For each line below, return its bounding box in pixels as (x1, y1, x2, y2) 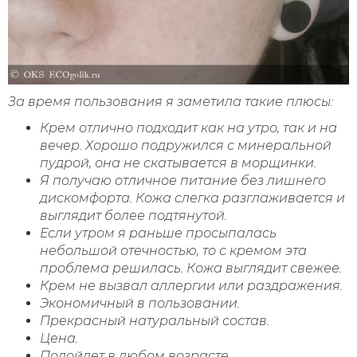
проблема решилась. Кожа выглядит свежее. (40, 260, 342, 276)
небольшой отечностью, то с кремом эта (40, 242, 307, 258)
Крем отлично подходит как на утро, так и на (40, 120, 337, 135)
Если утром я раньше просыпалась (40, 225, 277, 241)
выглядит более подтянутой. (40, 207, 227, 223)
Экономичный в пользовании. (40, 295, 240, 311)
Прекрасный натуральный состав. (40, 312, 269, 328)
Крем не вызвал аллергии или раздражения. (40, 277, 343, 293)
